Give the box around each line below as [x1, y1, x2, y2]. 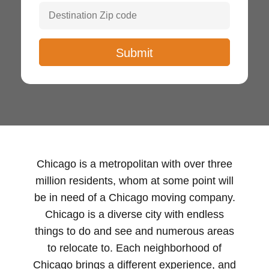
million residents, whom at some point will [35, 174, 234, 187]
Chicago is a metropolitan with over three [37, 157, 232, 170]
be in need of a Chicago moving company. [34, 191, 235, 204]
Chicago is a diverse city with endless [45, 208, 224, 220]
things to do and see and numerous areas [35, 225, 234, 237]
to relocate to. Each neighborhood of [47, 241, 222, 254]
